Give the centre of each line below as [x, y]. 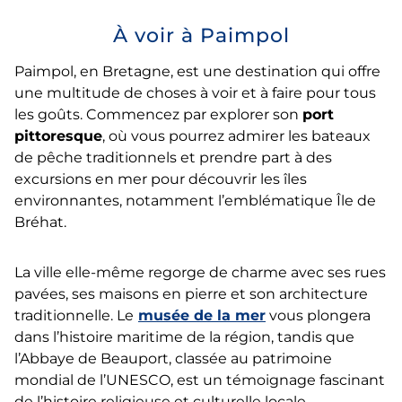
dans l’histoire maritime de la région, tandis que [184, 336]
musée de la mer [202, 315]
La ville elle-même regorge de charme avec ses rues [200, 272]
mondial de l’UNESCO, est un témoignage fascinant [200, 380]
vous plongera [318, 315]
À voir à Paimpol [201, 35]
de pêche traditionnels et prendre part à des [173, 157]
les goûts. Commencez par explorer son [158, 114]
